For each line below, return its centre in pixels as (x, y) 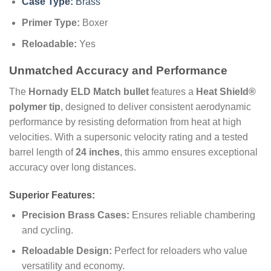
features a (172, 91)
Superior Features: (52, 195)
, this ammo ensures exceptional (189, 152)
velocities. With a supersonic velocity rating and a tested (129, 137)
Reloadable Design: (67, 251)
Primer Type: (51, 22)
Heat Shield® (226, 91)
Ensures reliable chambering (192, 215)
